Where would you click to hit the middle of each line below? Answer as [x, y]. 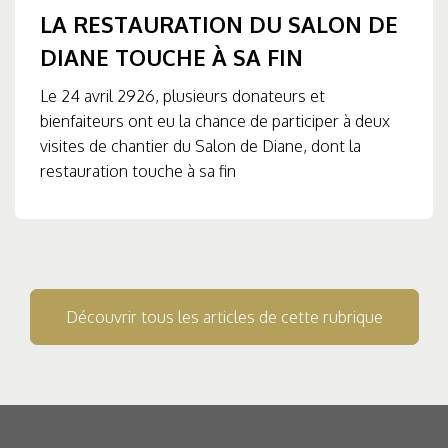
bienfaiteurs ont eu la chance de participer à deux [215, 121]
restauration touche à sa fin [138, 171]
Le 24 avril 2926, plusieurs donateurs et [182, 96]
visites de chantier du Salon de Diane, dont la [200, 146]
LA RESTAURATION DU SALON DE [219, 24]
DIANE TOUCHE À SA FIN [171, 57]
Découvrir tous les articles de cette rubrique [224, 317]
